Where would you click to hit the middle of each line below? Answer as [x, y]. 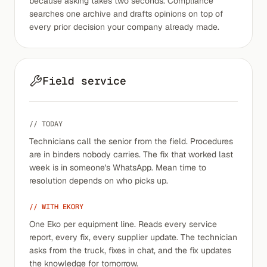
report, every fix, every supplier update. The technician [133, 237]
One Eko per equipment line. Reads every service [123, 224]
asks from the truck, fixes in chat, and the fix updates [130, 250]
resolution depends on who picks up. [99, 181]
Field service [84, 81]
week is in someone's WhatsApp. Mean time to [118, 167]
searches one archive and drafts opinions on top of [126, 14]
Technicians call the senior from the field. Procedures [131, 141]
